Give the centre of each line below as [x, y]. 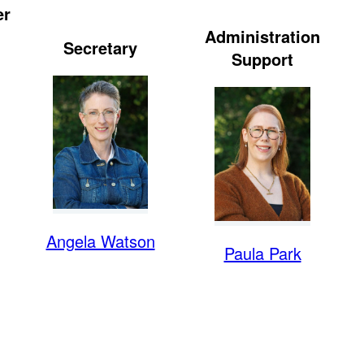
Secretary [100, 48]
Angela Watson [100, 240]
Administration [262, 37]
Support [262, 59]
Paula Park [262, 253]
